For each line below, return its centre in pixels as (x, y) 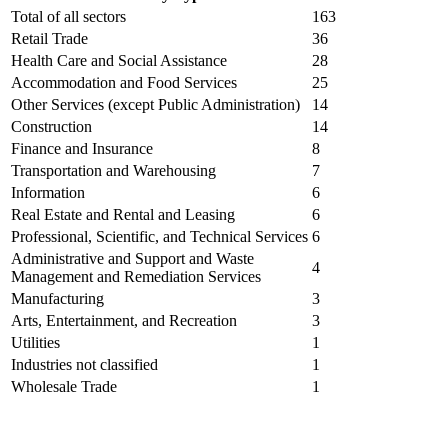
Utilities (35, 343)
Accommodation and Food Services (124, 83)
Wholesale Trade (64, 387)
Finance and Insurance (82, 149)
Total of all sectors (68, 17)
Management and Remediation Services (136, 277)
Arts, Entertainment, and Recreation (124, 321)
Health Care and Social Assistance (119, 61)
